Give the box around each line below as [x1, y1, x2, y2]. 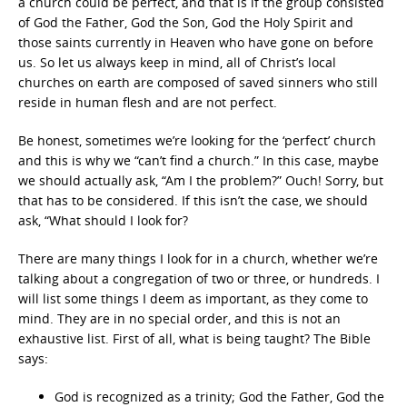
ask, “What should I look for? [18, 212, 188, 229]
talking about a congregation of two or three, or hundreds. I [18, 270, 380, 287]
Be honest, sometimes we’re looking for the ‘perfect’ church [18, 132, 376, 149]
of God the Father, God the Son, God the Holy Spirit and [18, 14, 353, 31]
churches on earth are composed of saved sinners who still [18, 74, 378, 91]
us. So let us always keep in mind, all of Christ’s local [18, 54, 336, 71]
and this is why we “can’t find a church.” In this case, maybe [18, 152, 379, 169]
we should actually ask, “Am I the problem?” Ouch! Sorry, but [18, 172, 383, 189]
